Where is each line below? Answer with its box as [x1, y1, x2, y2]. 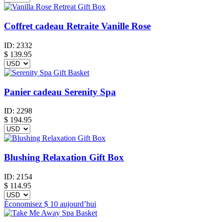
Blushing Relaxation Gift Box [4, 152, 124, 163]
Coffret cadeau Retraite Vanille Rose [4, 21, 151, 32]
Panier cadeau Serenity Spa [4, 86, 116, 97]
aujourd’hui [58, 199, 96, 208]
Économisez [4, 199, 44, 208]
